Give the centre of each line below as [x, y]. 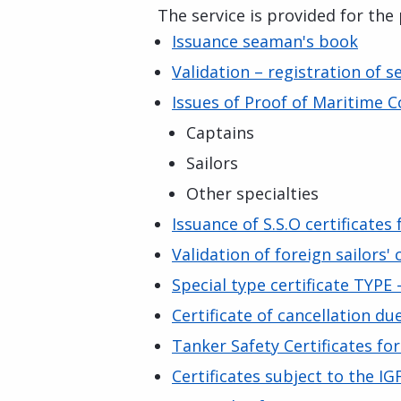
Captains [220, 132]
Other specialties [252, 193]
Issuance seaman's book [265, 41]
